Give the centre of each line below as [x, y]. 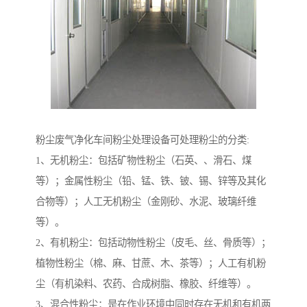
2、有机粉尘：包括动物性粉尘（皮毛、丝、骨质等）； [153, 243]
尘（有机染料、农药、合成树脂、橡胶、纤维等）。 [147, 284]
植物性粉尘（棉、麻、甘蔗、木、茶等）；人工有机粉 [151, 263]
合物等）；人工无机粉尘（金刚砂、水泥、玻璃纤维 [146, 202]
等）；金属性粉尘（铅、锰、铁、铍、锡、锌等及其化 [151, 181]
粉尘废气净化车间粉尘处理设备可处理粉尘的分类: [144, 140]
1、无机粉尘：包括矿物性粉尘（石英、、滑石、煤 [144, 161]
